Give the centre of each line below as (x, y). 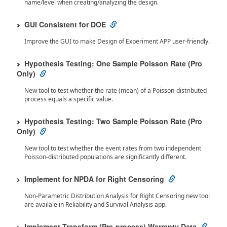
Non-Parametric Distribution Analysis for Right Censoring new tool (117, 196)
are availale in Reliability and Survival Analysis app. (96, 204)
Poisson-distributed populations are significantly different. (105, 157)
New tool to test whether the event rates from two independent (113, 148)
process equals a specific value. (69, 99)
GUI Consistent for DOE (65, 24)
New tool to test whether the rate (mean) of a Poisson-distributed (116, 90)
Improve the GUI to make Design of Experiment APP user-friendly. (117, 41)
